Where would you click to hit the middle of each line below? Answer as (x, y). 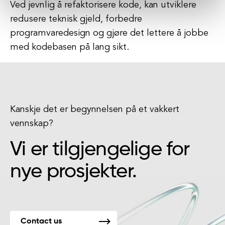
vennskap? (32, 124)
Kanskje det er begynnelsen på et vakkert (95, 109)
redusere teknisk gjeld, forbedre (76, 19)
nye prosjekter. (73, 172)
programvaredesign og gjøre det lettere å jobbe (109, 33)
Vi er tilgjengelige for (100, 150)
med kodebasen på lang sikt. (70, 47)
